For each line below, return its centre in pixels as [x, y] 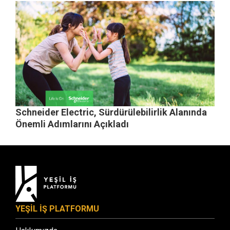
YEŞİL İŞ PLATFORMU [57, 208]
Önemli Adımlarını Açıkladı [72, 124]
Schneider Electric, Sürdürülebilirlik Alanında [111, 112]
